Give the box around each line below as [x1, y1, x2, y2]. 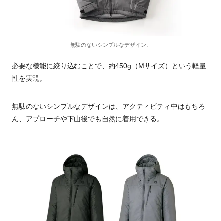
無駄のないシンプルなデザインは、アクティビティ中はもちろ [12, 102, 205, 110]
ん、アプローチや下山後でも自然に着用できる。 [12, 114, 164, 123]
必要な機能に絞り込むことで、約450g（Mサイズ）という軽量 [12, 61, 206, 70]
